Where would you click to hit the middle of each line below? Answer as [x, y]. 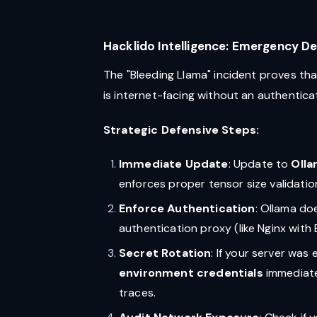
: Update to [260, 164]
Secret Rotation [165, 253]
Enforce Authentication [187, 208]
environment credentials [191, 273]
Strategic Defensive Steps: [181, 130]
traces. [138, 293]
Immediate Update [174, 164]
